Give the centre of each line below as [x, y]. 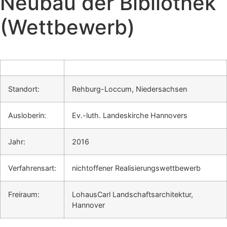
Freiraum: [24, 195]
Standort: [24, 89]
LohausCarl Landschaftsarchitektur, [133, 195]
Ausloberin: [27, 116]
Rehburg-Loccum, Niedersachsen [129, 89]
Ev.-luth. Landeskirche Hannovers [130, 116]
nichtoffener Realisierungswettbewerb [136, 168]
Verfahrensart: [32, 168]
